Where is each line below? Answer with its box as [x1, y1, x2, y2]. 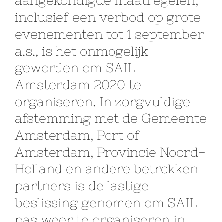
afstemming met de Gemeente [15, 111, 207, 125]
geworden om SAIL [15, 60, 135, 75]
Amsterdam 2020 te [15, 77, 141, 92]
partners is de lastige [15, 178, 149, 193]
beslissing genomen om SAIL [15, 195, 197, 210]
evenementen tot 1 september [15, 26, 204, 41]
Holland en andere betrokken [15, 161, 198, 176]
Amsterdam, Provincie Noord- [15, 144, 206, 159]
